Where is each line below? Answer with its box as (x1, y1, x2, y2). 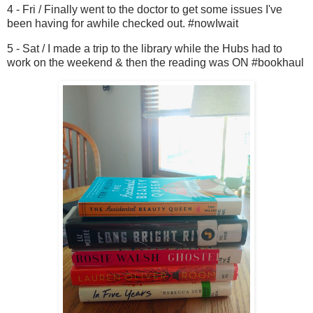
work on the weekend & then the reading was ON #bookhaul (7, 56, 304, 68)
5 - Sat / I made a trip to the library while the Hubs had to (7, 42, 282, 54)
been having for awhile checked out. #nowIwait (7, 17, 238, 30)
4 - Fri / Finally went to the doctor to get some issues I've (7, 3, 282, 16)
